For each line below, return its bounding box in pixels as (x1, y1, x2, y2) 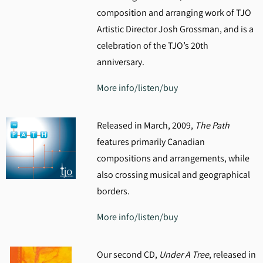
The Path (194, 119, 230, 131)
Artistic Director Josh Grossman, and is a (96, 23, 254, 35)
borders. (96, 185, 130, 197)
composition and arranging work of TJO (96, 6, 251, 19)
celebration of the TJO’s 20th (96, 39, 208, 52)
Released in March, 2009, (96, 119, 195, 131)
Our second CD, (96, 248, 159, 261)
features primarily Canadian (96, 136, 205, 148)
